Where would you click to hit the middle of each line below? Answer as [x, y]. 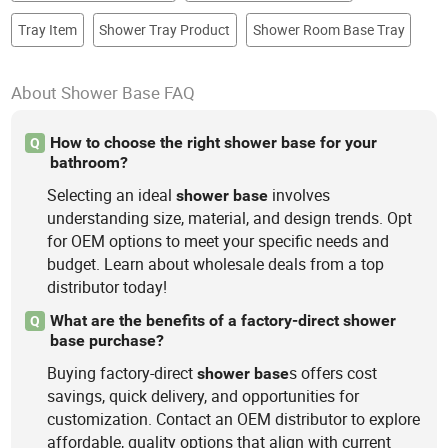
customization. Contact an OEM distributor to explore [234, 418]
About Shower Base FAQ [103, 92]
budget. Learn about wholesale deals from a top [216, 264]
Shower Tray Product [165, 30]
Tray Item [47, 30]
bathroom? [88, 163]
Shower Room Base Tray [328, 30]
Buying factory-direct [122, 372]
